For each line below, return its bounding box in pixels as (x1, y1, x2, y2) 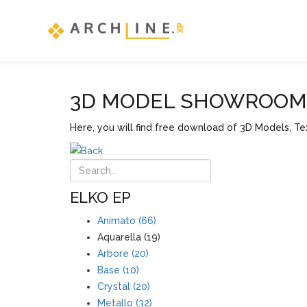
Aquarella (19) (97, 232, 160, 243)
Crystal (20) (97, 281, 150, 292)
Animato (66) (97, 215, 156, 226)
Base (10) (97, 265, 139, 275)
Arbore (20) (97, 248, 149, 259)
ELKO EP (70, 188, 131, 206)
